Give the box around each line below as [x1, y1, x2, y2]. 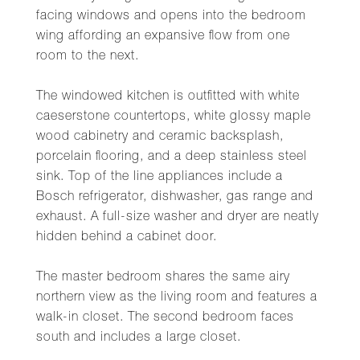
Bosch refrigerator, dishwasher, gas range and [36, 191, 313, 204]
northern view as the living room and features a [36, 292, 317, 305]
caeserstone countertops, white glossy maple [36, 111, 311, 124]
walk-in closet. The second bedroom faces [36, 312, 294, 325]
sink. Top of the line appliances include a [36, 171, 283, 184]
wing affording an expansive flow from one [36, 31, 290, 43]
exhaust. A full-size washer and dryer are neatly [36, 211, 319, 224]
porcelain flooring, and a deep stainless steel [36, 151, 307, 164]
